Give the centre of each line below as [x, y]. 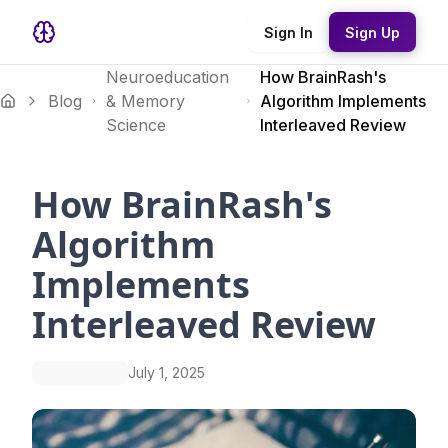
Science [135, 125]
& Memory [145, 101]
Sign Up [372, 32]
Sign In [288, 32]
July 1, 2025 [166, 372]
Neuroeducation [167, 77]
